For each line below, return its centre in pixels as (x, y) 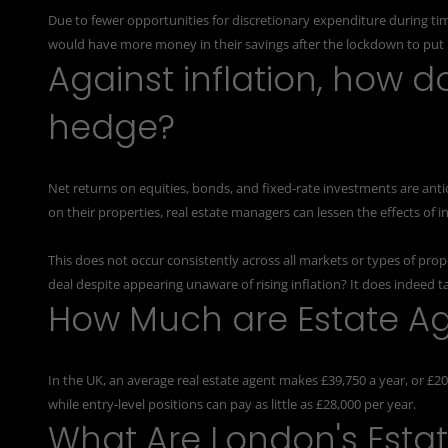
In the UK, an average (112, 379)
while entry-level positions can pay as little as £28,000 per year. (232, 403)
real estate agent (226, 379)
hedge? (111, 127)
